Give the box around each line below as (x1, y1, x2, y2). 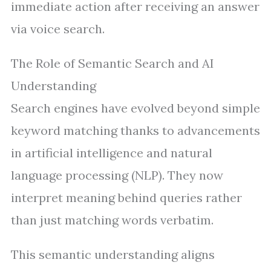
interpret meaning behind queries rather (11, 190, 242, 205)
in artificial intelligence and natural (11, 145, 212, 160)
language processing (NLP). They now (11, 168, 223, 183)
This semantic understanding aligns (11, 247, 215, 262)
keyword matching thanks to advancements (11, 123, 260, 138)
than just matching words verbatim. (11, 212, 214, 227)
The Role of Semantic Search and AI (11, 56, 214, 71)
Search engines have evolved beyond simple (11, 100, 260, 116)
